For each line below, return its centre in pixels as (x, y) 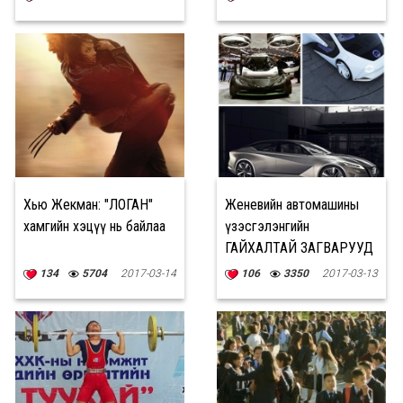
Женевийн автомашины (292, 205)
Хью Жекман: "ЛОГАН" (88, 205)
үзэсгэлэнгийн (267, 226)
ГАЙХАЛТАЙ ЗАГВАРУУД (299, 248)
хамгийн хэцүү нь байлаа (94, 226)
